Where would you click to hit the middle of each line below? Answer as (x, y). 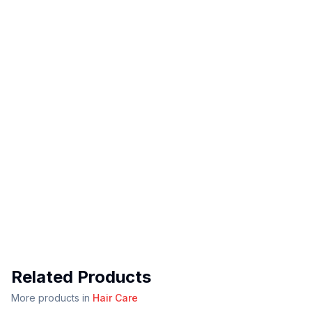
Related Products (81, 277)
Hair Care (115, 298)
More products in (50, 298)
